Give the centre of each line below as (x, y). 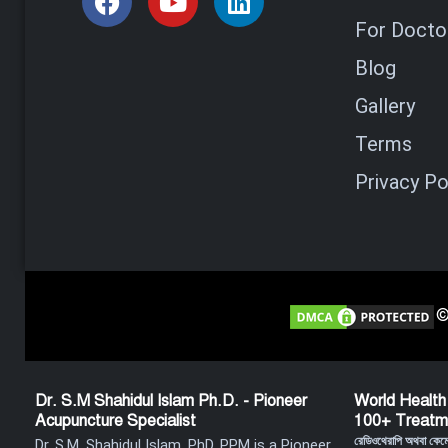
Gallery (384, 106)
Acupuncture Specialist (115, 421)
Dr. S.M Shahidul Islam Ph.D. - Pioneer (171, 401)
